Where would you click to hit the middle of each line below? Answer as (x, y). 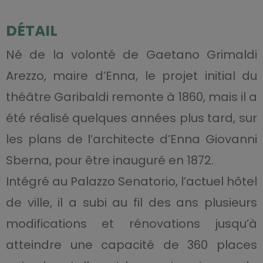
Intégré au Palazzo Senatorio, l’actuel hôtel (131, 182)
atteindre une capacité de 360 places (131, 245)
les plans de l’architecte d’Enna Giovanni (131, 139)
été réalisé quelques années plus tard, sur (131, 118)
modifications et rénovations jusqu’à (131, 224)
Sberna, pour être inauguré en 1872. (109, 161)
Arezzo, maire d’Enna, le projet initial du (131, 76)
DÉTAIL (31, 31)
